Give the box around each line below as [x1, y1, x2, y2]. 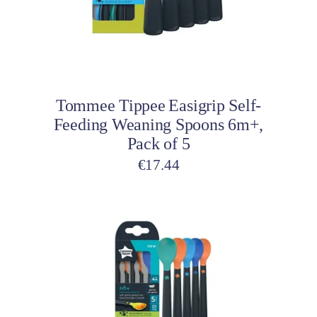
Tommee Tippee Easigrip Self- [55, 96, 262, 115]
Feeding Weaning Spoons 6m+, [53, 115, 264, 134]
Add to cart [77, 53, 142, 69]
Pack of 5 [127, 134, 190, 153]
